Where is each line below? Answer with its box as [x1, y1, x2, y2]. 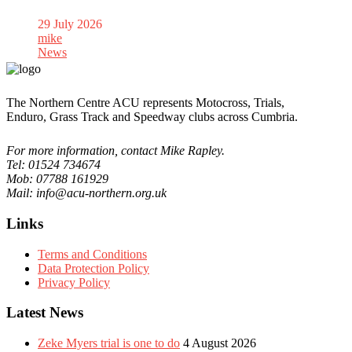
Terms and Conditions [38, 247, 147, 261]
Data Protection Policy [38, 261, 149, 275]
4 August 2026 [183, 336, 256, 350]
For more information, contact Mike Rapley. [6, 144, 225, 158]
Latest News [6, 304, 83, 321]
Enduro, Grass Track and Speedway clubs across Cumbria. [6, 110, 298, 124]
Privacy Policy [38, 275, 110, 289]
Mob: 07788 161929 [6, 172, 108, 186]
